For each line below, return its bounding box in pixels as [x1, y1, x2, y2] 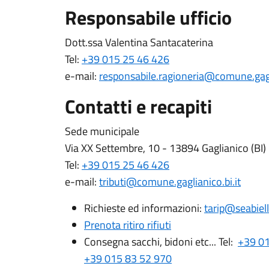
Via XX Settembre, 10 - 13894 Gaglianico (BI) [65, 140, 266, 156]
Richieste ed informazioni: [84, 200, 204, 216]
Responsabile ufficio [65, 3, 232, 32]
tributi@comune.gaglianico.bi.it [99, 174, 241, 190]
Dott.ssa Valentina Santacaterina [65, 34, 213, 50]
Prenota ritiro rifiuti [84, 217, 171, 233]
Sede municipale [65, 123, 139, 139]
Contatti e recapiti [65, 92, 212, 121]
